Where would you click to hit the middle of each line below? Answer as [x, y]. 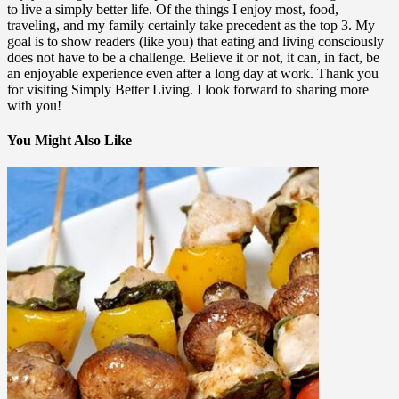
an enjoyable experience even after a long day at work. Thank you [193, 73]
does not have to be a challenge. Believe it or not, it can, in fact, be [193, 57]
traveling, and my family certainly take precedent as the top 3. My [191, 25]
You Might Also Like [69, 140]
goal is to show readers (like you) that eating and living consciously [195, 41]
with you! [34, 105]
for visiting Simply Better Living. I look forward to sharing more [188, 89]
